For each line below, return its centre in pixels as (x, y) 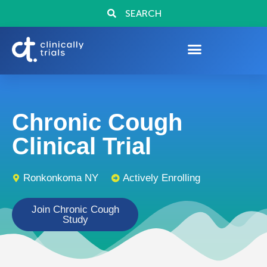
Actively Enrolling (162, 178)
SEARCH (144, 13)
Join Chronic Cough (75, 209)
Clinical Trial (82, 146)
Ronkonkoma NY (61, 178)
